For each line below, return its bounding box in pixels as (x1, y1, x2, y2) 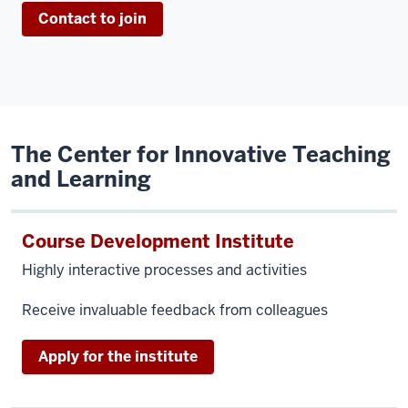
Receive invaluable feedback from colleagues (22, 301, 328, 320)
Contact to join (38, 9, 147, 28)
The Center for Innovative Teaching (11, 140, 391, 168)
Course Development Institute (22, 229, 294, 253)
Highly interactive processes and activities (22, 260, 307, 280)
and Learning (11, 165, 151, 193)
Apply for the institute (38, 347, 198, 366)
